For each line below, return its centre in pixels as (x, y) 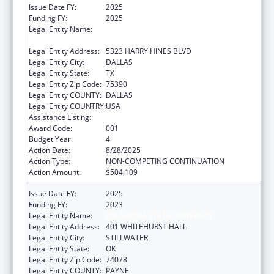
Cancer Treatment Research (154, 117)
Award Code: (50, 128)
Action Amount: (55, 172)
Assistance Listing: (60, 117)
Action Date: (50, 150)
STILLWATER (127, 237)
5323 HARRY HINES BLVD (149, 51)
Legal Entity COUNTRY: (67, 106)
